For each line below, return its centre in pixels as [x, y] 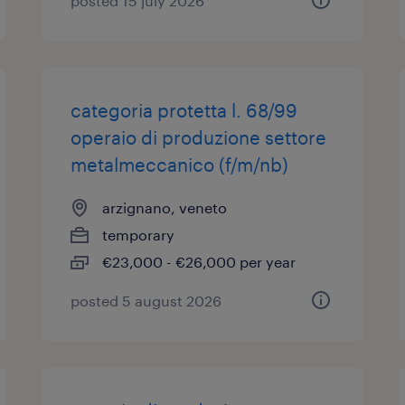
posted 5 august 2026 [146, 301]
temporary [139, 235]
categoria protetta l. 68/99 [184, 110]
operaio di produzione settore [199, 137]
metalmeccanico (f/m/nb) [180, 165]
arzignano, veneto [165, 207]
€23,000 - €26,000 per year [199, 262]
